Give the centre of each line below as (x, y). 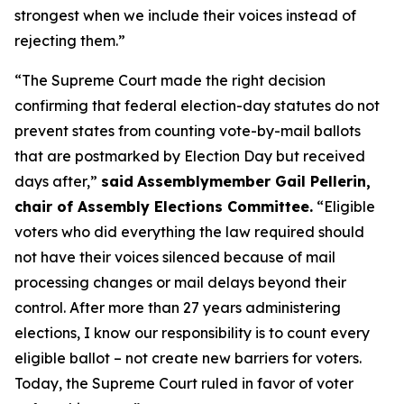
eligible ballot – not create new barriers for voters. (188, 358)
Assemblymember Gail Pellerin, (254, 181)
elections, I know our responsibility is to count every (192, 333)
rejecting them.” (70, 41)
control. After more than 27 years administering (178, 308)
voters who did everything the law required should (189, 232)
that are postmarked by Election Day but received (190, 156)
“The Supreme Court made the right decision (170, 80)
